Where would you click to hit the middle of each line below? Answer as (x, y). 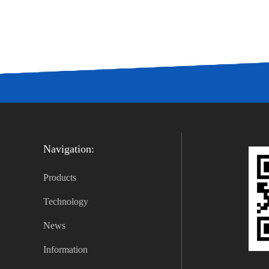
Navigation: (69, 149)
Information (65, 249)
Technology (66, 201)
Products (60, 177)
